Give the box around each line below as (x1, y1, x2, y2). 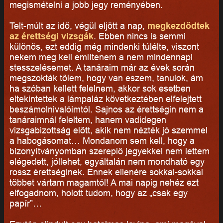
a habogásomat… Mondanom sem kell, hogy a (9, 135, 195, 146)
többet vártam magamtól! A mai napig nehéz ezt (9, 177, 199, 188)
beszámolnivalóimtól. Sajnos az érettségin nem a (9, 104, 204, 114)
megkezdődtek (147, 20, 210, 31)
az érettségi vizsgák (9, 30, 94, 41)
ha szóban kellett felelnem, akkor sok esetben (9, 83, 191, 94)
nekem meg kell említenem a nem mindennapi (9, 51, 193, 62)
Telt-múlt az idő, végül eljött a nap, (9, 20, 147, 31)
